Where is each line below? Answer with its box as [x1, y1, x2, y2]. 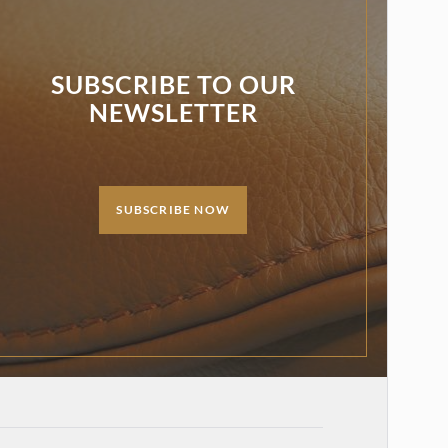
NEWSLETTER [88, 97, 258, 128]
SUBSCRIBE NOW [116, 202, 230, 218]
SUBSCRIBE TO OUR [50, 69, 296, 100]
